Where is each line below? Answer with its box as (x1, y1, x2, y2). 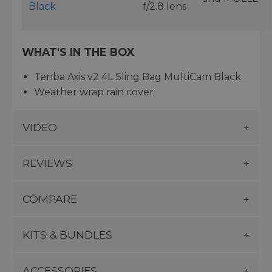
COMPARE (22, 192, 77, 205)
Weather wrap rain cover (34, 86, 154, 98)
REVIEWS (22, 156, 72, 169)
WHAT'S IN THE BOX (22, 45, 134, 58)
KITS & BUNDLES (22, 228, 112, 241)
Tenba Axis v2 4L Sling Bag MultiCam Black (34, 70, 241, 83)
